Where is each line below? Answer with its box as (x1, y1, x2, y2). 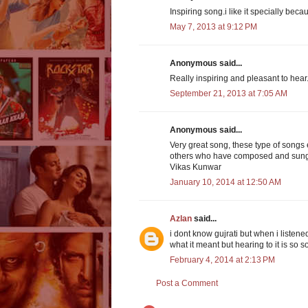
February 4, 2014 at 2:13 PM (170, 255, 275, 265)
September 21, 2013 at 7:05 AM (170, 89, 287, 99)
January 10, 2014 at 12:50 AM (170, 177, 281, 188)
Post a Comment (156, 278, 218, 289)
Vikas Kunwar (170, 162, 221, 173)
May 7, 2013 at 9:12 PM (170, 22, 257, 32)
